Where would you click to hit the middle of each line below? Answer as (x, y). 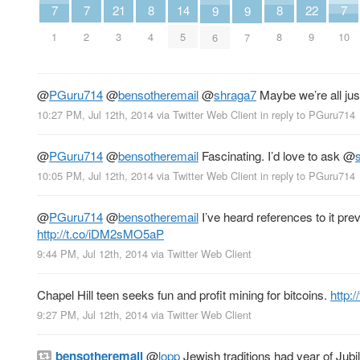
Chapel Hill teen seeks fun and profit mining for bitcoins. (184, 295)
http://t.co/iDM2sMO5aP (100, 234)
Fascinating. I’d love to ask (271, 155)
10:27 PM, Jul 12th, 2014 (95, 114)
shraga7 (235, 94)
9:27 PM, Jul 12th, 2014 (92, 315)
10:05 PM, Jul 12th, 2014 (95, 176)
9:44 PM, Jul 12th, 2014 (92, 254)
